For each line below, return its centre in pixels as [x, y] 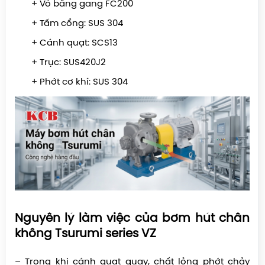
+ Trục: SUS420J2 [60, 62]
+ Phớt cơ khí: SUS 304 [71, 82]
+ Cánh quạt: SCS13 [66, 43]
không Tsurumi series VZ [85, 234]
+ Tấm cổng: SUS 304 [70, 23]
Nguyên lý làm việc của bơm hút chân [132, 218]
